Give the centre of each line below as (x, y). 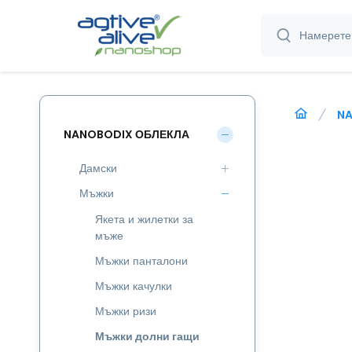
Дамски (98, 168)
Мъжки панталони (141, 261)
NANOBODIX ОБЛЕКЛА (126, 134)
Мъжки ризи (126, 311)
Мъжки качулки (134, 286)
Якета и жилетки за (144, 219)
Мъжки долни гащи (147, 336)
